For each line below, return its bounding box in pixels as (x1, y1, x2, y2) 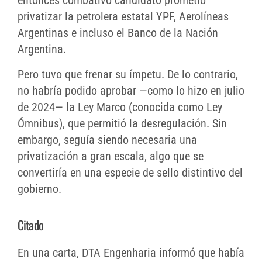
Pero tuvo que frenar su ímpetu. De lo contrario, (18, 67, 238, 82)
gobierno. (18, 182, 61, 196)
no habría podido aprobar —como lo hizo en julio (18, 84, 244, 98)
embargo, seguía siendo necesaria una (18, 133, 197, 147)
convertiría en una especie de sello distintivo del (18, 166, 243, 180)
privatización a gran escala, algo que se (18, 149, 204, 164)
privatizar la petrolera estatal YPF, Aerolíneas (18, 9, 229, 24)
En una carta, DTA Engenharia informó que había (18, 246, 244, 260)
